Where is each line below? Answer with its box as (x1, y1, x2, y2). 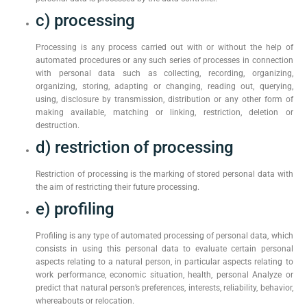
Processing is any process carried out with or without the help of (36, 42, 293, 52)
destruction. (36, 121, 79, 130)
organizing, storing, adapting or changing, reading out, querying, (36, 82, 293, 91)
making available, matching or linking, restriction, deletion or (36, 108, 293, 117)
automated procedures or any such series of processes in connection (36, 56, 293, 65)
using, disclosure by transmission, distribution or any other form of (36, 95, 293, 104)
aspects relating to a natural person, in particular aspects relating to (36, 257, 293, 267)
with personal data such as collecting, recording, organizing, (36, 69, 293, 78)
